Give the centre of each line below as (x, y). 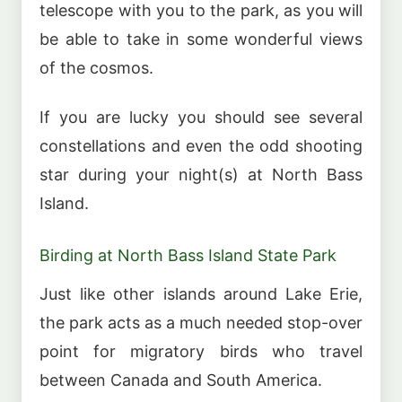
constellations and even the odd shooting (201, 145)
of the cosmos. (96, 68)
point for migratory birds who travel (201, 352)
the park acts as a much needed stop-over (201, 323)
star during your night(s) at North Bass (201, 174)
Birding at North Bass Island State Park (188, 255)
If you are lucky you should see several (201, 117)
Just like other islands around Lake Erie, (201, 294)
